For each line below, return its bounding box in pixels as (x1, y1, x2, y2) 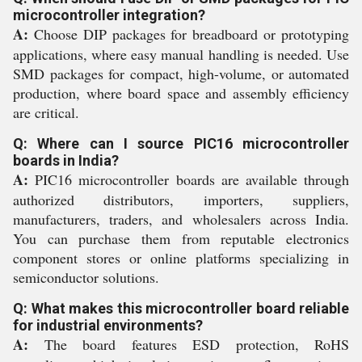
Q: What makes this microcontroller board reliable (13, 299, 349, 317)
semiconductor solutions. (13, 267, 159, 287)
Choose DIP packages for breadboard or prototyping (28, 23, 349, 44)
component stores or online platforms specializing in (13, 247, 349, 267)
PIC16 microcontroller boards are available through (28, 169, 349, 189)
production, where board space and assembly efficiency (13, 82, 349, 103)
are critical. (13, 102, 79, 122)
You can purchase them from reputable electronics (13, 228, 349, 248)
